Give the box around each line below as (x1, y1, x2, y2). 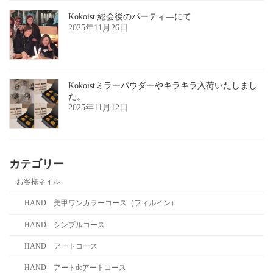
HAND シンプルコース (24, 220, 105, 229)
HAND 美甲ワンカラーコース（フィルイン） (24, 199, 178, 208)
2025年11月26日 (68, 23, 128, 32)
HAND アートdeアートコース (24, 263, 126, 272)
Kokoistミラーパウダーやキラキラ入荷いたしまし (68, 80, 257, 90)
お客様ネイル (16, 177, 61, 186)
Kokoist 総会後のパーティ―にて (68, 12, 191, 21)
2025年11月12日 (68, 102, 128, 112)
